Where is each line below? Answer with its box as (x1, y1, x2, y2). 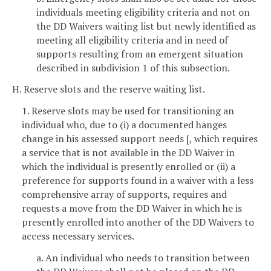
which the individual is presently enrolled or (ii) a (22, 160, 235, 174)
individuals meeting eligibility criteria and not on (36, 5, 250, 19)
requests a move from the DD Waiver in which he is (22, 201, 242, 215)
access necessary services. (22, 229, 134, 243)
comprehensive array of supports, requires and (22, 188, 227, 201)
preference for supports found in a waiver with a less (22, 174, 253, 188)
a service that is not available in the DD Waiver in (22, 146, 235, 160)
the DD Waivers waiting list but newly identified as (36, 19, 256, 33)
